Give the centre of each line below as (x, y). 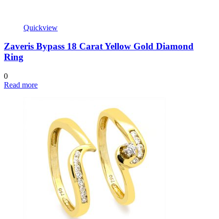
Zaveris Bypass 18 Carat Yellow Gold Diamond (99, 46)
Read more (21, 85)
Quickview (41, 27)
